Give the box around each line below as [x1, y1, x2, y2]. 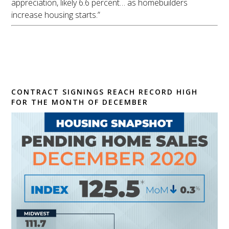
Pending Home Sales [11, 29, 192, 51]
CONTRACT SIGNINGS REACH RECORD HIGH [11, 87, 198, 97]
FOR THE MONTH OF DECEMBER [11, 97, 149, 107]
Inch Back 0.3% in [11, 48, 169, 70]
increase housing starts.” [11, 9, 101, 21]
